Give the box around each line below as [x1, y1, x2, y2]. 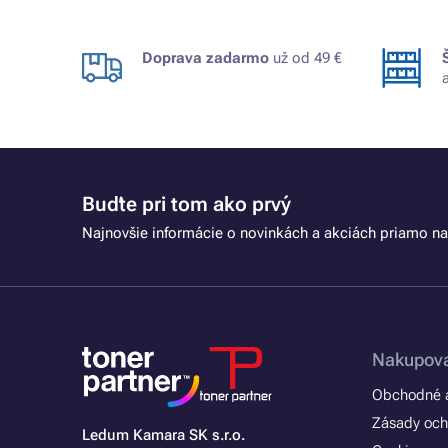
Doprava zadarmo [142, 49, 269, 67]
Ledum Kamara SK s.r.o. [82, 426, 245, 444]
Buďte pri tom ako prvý [82, 192, 291, 216]
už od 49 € [269, 49, 342, 67]
